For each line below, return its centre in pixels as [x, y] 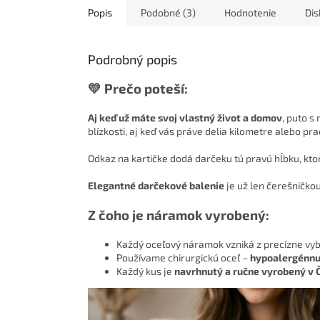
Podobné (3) [168, 13]
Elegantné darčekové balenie [156, 186]
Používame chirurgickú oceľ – [183, 258]
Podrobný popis [132, 60]
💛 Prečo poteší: [138, 89]
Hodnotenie [250, 13]
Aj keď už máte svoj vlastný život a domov [185, 118]
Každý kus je [145, 271]
